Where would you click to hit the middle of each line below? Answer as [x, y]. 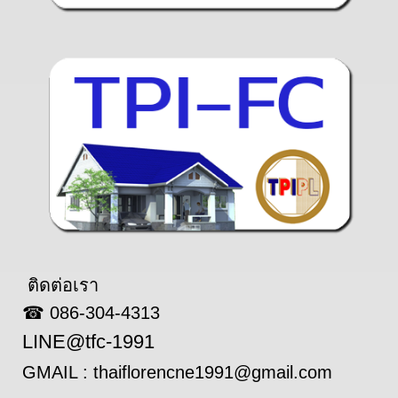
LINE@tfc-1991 [88, 341]
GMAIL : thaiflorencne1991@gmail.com [177, 372]
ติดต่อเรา [60, 285]
